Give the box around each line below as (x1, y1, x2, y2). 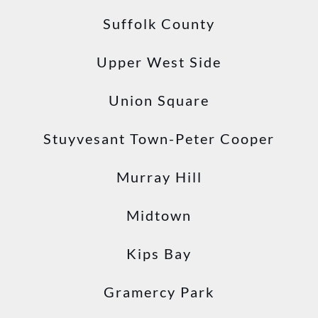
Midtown (126, 207, 192, 224)
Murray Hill (116, 168, 202, 185)
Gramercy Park (104, 283, 214, 300)
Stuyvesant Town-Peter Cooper (43, 130, 275, 147)
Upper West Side (97, 53, 221, 70)
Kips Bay (126, 245, 192, 262)
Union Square (109, 92, 209, 109)
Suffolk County (103, 15, 215, 32)
